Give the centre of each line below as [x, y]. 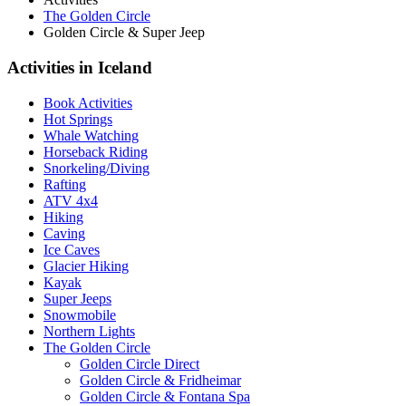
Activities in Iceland [80, 68]
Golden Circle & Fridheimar [160, 380]
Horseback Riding [96, 151]
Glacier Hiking [86, 266]
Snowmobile [80, 314]
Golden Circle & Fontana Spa [165, 396]
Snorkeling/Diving [97, 168]
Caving [64, 233]
